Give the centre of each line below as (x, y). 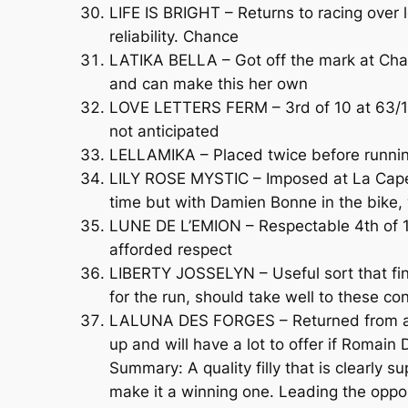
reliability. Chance (174, 36)
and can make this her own (209, 83)
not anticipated (164, 131)
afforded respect (171, 249)
